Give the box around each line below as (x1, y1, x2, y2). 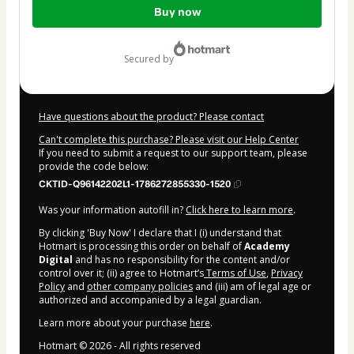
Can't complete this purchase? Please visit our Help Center (39, 132, 299, 146)
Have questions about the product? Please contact (39, 109, 264, 123)
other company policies (87, 279, 193, 293)
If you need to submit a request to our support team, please (39, 145, 307, 160)
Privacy (271, 265, 303, 280)
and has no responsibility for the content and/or (73, 252, 290, 266)
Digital (39, 252, 73, 266)
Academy (244, 239, 290, 253)
